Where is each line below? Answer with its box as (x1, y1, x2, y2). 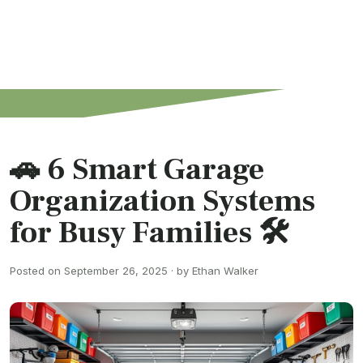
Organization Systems (10, 181, 315, 221)
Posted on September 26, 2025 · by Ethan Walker (10, 264, 258, 277)
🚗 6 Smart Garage (10, 150, 264, 190)
